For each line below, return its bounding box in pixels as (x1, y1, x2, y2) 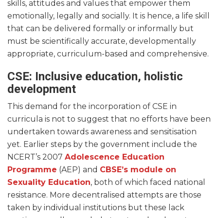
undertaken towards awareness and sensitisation (7, 127, 197, 137)
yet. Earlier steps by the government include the (7, 140, 197, 149)
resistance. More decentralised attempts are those (7, 190, 201, 200)
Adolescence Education (65, 152, 164, 162)
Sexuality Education (7, 178, 91, 187)
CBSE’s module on (100, 165, 176, 175)
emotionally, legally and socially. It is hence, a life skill (7, 11, 210, 21)
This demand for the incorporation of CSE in (7, 102, 177, 111)
